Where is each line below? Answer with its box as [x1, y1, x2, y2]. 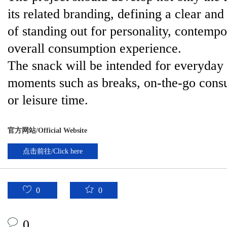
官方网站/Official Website [8, 127, 87, 134]
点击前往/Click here [23, 147, 83, 155]
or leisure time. [8, 93, 88, 107]
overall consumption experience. [8, 41, 185, 56]
